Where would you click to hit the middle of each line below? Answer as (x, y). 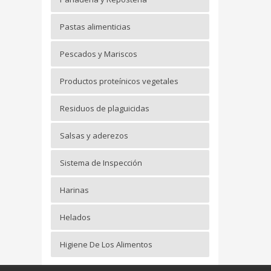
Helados (75, 217)
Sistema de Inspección (101, 163)
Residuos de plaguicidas (104, 109)
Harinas (74, 190)
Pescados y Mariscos (98, 54)
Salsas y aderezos (94, 136)
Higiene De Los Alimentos (106, 245)
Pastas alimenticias (95, 27)
